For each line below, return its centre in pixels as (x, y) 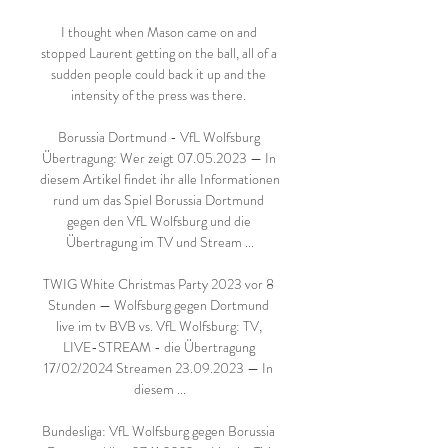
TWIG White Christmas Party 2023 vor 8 (158, 284)
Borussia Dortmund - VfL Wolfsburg (158, 137)
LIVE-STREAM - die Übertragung (158, 347)
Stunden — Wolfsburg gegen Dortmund (158, 305)
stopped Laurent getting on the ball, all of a (158, 53)
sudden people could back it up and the (158, 74)
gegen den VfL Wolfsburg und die (158, 221)
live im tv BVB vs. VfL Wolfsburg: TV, (158, 326)
